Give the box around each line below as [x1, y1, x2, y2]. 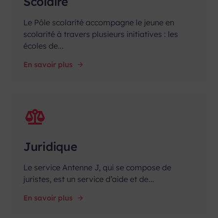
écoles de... [23, 40, 64, 51]
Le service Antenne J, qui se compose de [23, 162, 171, 172]
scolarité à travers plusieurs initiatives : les [23, 29, 178, 39]
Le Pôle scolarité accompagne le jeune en [23, 17, 174, 27]
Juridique [23, 139, 77, 154]
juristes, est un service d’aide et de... [23, 174, 154, 184]
